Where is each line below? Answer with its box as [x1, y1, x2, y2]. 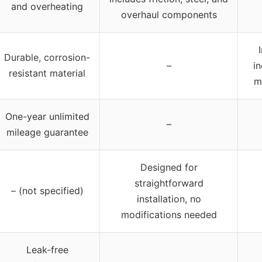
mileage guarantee [6, 126, 88, 139]
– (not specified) [11, 185, 84, 197]
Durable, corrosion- [4, 51, 90, 64]
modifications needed [120, 209, 217, 221]
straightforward [134, 177, 204, 189]
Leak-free [26, 244, 68, 256]
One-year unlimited [5, 111, 89, 123]
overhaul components [120, 9, 217, 21]
